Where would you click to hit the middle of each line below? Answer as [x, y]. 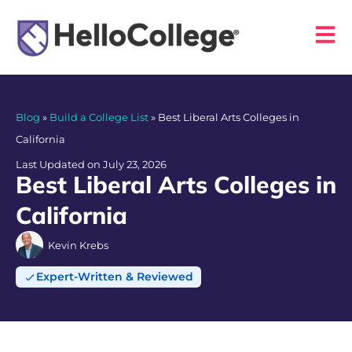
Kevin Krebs [78, 245]
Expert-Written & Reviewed [115, 277]
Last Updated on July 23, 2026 [91, 165]
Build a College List [99, 117]
